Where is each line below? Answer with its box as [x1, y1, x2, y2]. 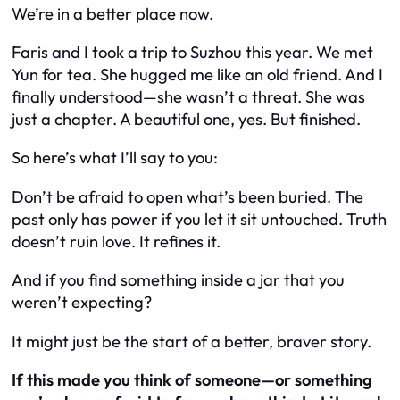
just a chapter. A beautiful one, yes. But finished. [12, 108, 361, 129]
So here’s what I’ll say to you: [12, 147, 218, 169]
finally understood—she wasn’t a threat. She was [12, 86, 365, 107]
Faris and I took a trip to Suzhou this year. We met [12, 41, 373, 62]
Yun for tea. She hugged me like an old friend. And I [12, 63, 383, 85]
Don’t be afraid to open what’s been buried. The [12, 186, 363, 207]
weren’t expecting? [12, 292, 152, 313]
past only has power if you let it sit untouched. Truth [12, 208, 387, 229]
